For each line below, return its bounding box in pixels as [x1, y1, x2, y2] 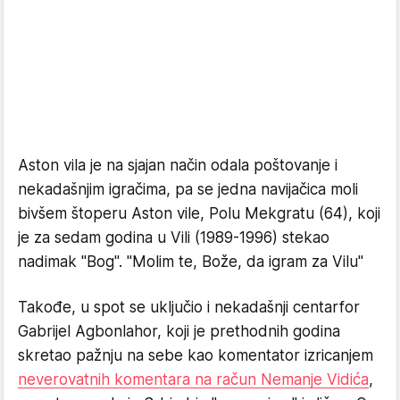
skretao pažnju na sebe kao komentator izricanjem [18, 346, 373, 364]
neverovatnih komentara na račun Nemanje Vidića [18, 370, 369, 388]
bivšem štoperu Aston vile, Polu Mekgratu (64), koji [18, 204, 380, 222]
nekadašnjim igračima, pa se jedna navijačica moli [18, 179, 358, 198]
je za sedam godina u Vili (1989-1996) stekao [18, 228, 329, 246]
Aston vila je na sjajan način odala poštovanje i [18, 155, 337, 174]
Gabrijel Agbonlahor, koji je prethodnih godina [18, 321, 340, 340]
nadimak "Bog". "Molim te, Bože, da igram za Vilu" [18, 252, 363, 271]
